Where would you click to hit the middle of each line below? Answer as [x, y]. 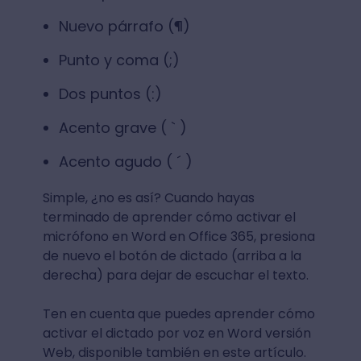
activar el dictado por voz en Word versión [176, 333]
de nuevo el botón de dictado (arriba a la [172, 255]
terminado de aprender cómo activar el [169, 217]
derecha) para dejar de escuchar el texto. [175, 275]
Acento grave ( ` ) [122, 127]
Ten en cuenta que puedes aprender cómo [178, 313]
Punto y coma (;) [119, 60]
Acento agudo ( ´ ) [127, 161]
